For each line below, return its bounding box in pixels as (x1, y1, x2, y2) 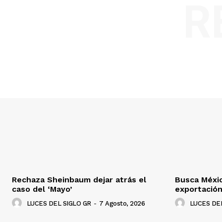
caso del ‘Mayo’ (12, 184, 72, 194)
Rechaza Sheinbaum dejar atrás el (12, 175, 146, 185)
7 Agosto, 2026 (99, 200, 145, 208)
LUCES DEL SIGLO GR (26, 200, 91, 208)
